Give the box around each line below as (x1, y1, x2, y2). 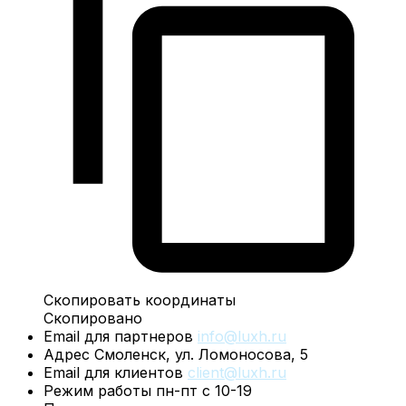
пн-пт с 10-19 (151, 381, 252, 400)
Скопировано (43, 308, 142, 327)
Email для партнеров (43, 326, 193, 345)
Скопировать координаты (43, 290, 236, 309)
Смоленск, (94, 344, 175, 363)
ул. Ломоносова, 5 (175, 344, 308, 363)
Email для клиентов (43, 362, 183, 382)
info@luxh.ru (198, 326, 286, 345)
